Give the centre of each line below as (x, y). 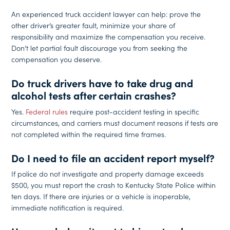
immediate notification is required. (68, 208)
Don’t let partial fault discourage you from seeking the (100, 48)
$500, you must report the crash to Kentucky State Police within (114, 185)
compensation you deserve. (57, 59)
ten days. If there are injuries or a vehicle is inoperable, (101, 196)
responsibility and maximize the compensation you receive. (109, 37)
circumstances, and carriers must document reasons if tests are (115, 122)
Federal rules (47, 111)
